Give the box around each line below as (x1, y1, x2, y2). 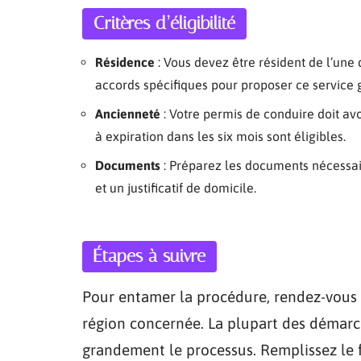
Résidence (95, 55, 155, 69)
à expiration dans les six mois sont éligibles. (95, 129, 346, 143)
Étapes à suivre (93, 246, 205, 267)
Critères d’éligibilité (93, 13, 235, 34)
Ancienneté (95, 106, 160, 121)
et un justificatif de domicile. (95, 180, 256, 195)
